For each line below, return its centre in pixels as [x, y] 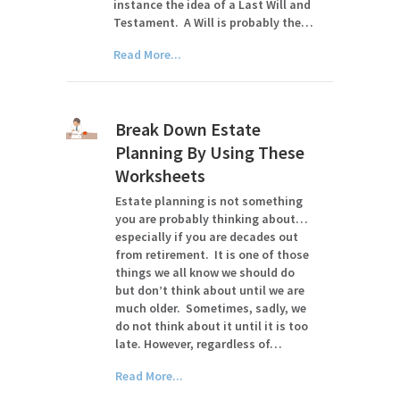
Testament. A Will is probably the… [214, 22]
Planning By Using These [210, 152]
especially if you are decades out [207, 237]
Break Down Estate [188, 129]
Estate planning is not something [209, 201]
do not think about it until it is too [212, 326]
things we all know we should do [205, 272]
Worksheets [161, 175]
